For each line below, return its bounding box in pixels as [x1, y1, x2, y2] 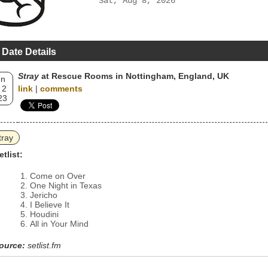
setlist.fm [28, 240, 61, 250]
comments [40, 84, 83, 93]
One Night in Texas [30, 181, 102, 190]
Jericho [30, 190, 57, 200]
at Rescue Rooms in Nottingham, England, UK [39, 71, 229, 81]
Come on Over [30, 171, 86, 181]
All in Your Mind [30, 219, 89, 229]
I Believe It [30, 200, 69, 209]
